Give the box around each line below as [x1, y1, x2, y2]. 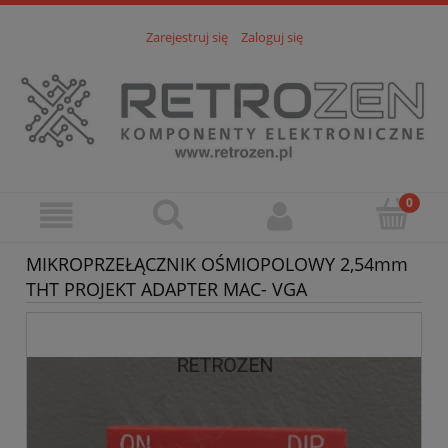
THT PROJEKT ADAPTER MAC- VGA [26, 276, 307, 301]
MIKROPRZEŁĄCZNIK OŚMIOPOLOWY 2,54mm [26, 251, 408, 276]
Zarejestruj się [145, 28, 228, 47]
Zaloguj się [240, 28, 303, 47]
